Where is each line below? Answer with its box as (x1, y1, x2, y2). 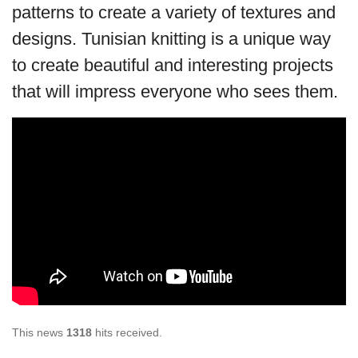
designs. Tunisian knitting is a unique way (12, 28, 331, 49)
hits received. (92, 325, 162, 339)
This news (12, 325, 66, 339)
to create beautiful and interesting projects (12, 54, 333, 75)
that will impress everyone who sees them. (12, 81, 338, 101)
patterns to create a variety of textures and (12, 2, 336, 22)
